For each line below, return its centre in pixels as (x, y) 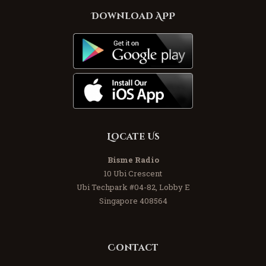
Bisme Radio (133, 159)
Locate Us (133, 137)
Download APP (133, 16)
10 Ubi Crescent (133, 173)
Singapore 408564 (133, 200)
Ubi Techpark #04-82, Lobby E (133, 187)
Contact (133, 248)
